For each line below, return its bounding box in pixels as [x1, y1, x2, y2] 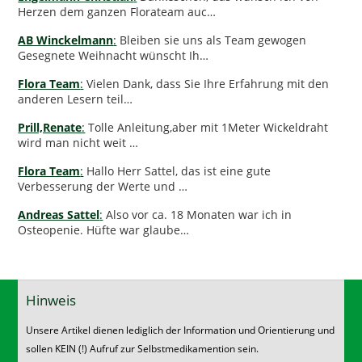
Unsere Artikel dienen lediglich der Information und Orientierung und [26, 323, 335, 336]
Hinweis [26, 290, 77, 309]
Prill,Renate [18, 119, 82, 135]
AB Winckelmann [18, 32, 114, 48]
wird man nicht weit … [18, 134, 139, 150]
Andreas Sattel [18, 206, 100, 222]
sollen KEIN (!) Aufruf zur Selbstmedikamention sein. [26, 342, 259, 355]
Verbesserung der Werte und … [18, 178, 188, 194]
